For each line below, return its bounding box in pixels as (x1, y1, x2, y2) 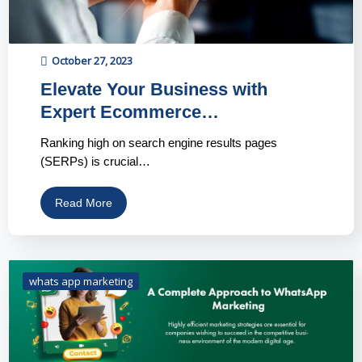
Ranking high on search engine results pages (40, 136, 277, 150)
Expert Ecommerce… (40, 102, 219, 123)
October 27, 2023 (52, 53, 133, 69)
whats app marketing (29, 274, 133, 289)
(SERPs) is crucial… (40, 154, 150, 169)
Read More (55, 196, 112, 210)
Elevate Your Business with (40, 79, 267, 100)
